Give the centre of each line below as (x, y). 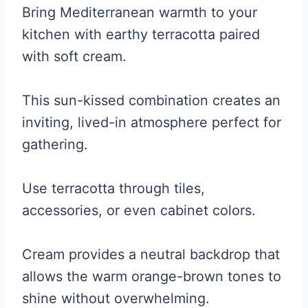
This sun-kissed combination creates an (151, 100)
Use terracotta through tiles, (113, 188)
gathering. (55, 144)
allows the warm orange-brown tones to (152, 276)
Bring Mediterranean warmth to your (140, 12)
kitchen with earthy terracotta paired (141, 34)
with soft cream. (74, 56)
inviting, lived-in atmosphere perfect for (152, 122)
